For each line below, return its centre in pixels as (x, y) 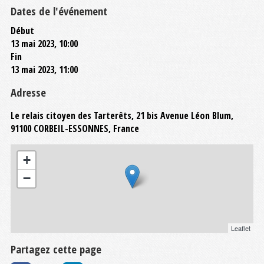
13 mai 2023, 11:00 (44, 69)
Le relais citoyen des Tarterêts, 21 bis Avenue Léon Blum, (122, 115)
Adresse (28, 92)
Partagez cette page (56, 249)
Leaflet (241, 228)
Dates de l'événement (59, 11)
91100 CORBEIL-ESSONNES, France (75, 128)
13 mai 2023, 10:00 (44, 43)
